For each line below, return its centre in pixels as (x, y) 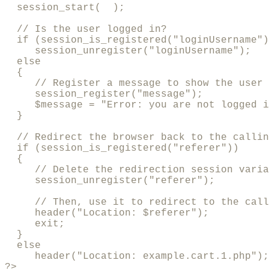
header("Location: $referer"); (107, 213)
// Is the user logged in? (86, 30)
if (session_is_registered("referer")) (122, 149)
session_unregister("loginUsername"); (128, 51)
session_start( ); (65, 8)
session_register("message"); (104, 95)
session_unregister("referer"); (110, 181)
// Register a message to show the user (134, 84)
